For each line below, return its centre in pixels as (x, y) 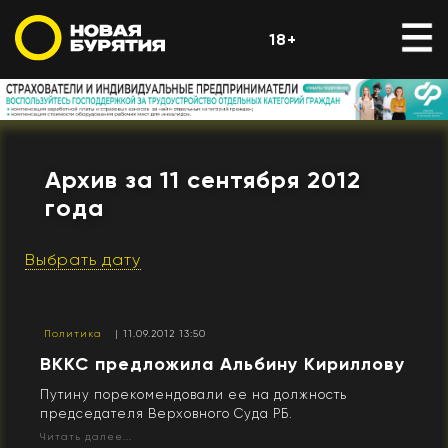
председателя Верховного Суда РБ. (166, 414)
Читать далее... (86, 437)
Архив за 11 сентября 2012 (203, 180)
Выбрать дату (83, 260)
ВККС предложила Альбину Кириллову (222, 364)
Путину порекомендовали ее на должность (193, 395)
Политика (73, 334)
